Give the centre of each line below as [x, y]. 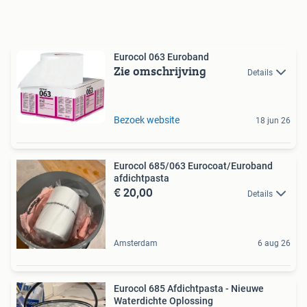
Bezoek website [147, 120]
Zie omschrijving [160, 71]
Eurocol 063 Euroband [161, 57]
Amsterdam [136, 244]
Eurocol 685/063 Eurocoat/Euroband [193, 166]
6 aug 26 [274, 244]
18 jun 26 [273, 121]
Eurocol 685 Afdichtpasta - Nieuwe [189, 289]
